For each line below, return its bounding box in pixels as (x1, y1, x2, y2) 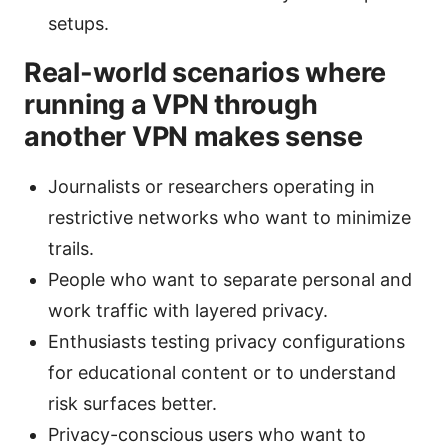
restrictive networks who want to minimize (48, 206, 411, 228)
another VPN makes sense (24, 119, 363, 153)
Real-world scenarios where (24, 55, 386, 89)
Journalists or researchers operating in (48, 175, 375, 197)
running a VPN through (24, 87, 318, 121)
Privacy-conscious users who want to (48, 423, 366, 445)
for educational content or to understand (48, 361, 396, 383)
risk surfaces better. (48, 392, 217, 414)
